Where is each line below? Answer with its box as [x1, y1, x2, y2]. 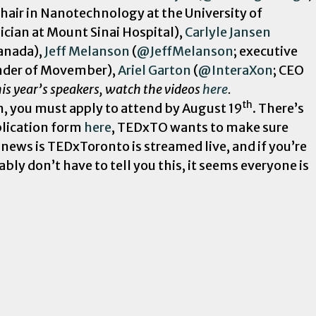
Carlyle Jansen [185, 23, 271, 40]
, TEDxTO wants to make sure [111, 119, 288, 135]
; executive [233, 42, 298, 59]
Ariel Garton [118, 61, 191, 78]
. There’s [253, 99, 304, 116]
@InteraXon [198, 61, 273, 78]
